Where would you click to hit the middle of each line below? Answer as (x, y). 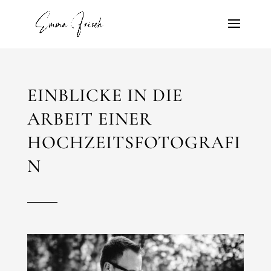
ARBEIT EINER (89, 119)
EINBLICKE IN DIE (105, 95)
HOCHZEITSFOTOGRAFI (134, 142)
